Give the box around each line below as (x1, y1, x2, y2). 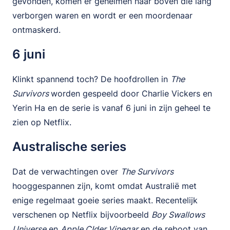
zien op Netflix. (12, 117, 74, 127)
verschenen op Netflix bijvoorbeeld (12, 209, 151, 220)
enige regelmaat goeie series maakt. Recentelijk (12, 195, 198, 205)
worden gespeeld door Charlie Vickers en (51, 88, 212, 99)
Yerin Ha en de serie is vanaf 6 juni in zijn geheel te (12, 103, 210, 113)
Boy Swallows (151, 209, 205, 220)
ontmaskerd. (12, 25, 63, 35)
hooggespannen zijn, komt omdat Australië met (12, 181, 197, 191)
